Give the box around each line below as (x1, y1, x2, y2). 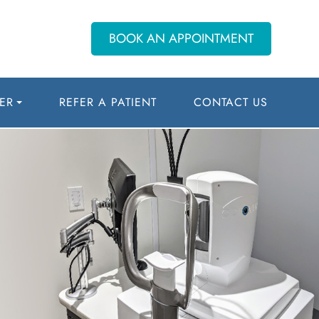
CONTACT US (193, 94, 268, 110)
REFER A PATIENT (58, 94, 157, 110)
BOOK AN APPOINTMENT (108, 29, 253, 48)
